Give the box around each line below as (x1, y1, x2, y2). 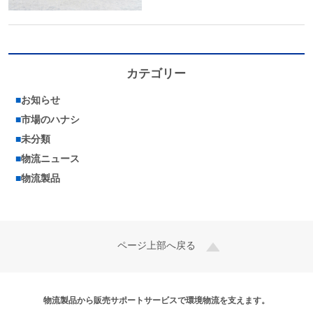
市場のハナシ (21, 116, 80, 126)
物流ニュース (21, 155, 80, 165)
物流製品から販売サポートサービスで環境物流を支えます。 (43, 296, 270, 305)
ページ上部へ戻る (117, 242, 196, 252)
